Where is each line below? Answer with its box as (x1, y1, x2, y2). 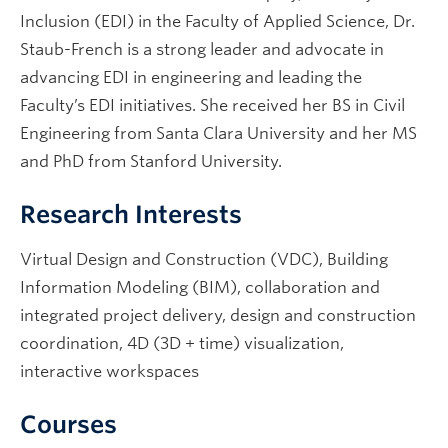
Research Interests (20, 200, 242, 229)
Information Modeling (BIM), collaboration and (20, 278, 380, 297)
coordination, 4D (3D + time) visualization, (20, 334, 344, 353)
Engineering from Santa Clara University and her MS (20, 124, 417, 143)
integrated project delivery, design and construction (20, 306, 416, 325)
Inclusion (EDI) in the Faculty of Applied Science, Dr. (20, 12, 415, 31)
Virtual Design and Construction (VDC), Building (20, 250, 388, 269)
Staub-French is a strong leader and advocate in (20, 40, 384, 59)
